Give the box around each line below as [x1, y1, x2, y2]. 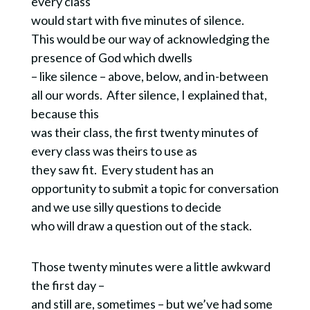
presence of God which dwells [30, 50, 192, 66]
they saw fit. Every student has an [30, 162, 214, 178]
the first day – [30, 277, 104, 293]
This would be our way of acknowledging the [30, 31, 270, 47]
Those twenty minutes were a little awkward [30, 259, 271, 275]
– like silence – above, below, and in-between [30, 69, 268, 84]
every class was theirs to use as [30, 143, 197, 159]
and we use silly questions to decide [30, 199, 221, 215]
